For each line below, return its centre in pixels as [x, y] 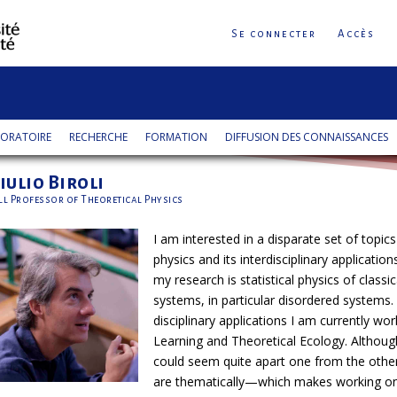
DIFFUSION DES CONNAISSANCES [306, 137]
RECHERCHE [98, 137]
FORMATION [176, 137]
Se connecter [274, 34]
